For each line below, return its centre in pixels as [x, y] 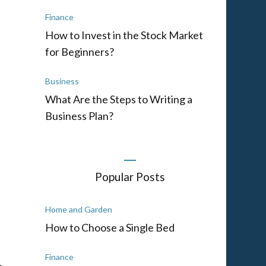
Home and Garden [79, 209]
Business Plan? [79, 115]
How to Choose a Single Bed [110, 227]
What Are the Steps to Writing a [119, 99]
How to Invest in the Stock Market [124, 35]
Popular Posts [130, 176]
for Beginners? [80, 51]
